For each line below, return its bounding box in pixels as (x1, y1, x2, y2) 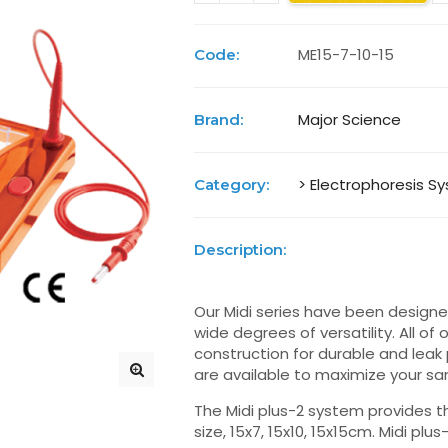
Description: (194, 240, 287, 259)
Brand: (194, 110, 244, 129)
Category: (194, 175, 270, 194)
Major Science (298, 109, 402, 130)
